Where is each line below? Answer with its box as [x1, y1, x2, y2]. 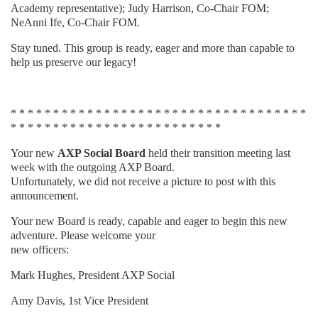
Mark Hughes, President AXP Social [11, 269, 175, 282]
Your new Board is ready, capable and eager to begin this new [11, 215, 287, 228]
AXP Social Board [57, 147, 146, 160]
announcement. [11, 190, 79, 202]
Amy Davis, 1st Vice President [11, 295, 148, 307]
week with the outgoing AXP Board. [11, 161, 175, 174]
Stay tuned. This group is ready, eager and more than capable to [11, 42, 295, 55]
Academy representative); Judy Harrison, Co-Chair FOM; [11, 2, 269, 15]
